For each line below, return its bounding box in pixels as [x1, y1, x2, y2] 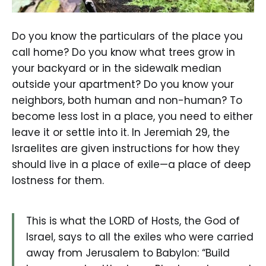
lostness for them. [12, 173, 104, 188]
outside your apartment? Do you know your [12, 77, 234, 91]
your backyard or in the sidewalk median [12, 61, 221, 75]
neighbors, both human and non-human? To [12, 93, 242, 107]
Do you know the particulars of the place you [12, 28, 243, 43]
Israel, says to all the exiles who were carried [26, 229, 254, 244]
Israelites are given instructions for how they [12, 141, 240, 156]
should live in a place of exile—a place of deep [12, 157, 251, 172]
